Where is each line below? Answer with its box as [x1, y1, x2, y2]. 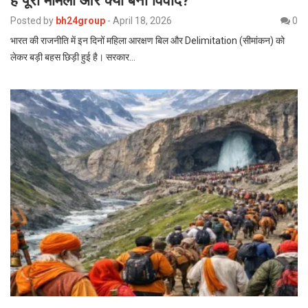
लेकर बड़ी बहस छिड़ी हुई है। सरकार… [10, 51, 135, 63]
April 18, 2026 [113, 14, 172, 26]
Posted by [10, 14, 54, 26]
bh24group [56, 14, 105, 26]
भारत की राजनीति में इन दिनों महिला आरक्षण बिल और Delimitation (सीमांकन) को [10, 34, 285, 46]
